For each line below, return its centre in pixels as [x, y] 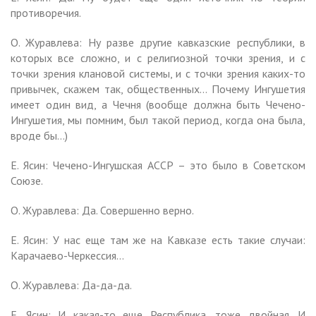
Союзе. [27, 180]
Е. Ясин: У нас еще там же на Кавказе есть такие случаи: [158, 239]
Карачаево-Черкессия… [67, 255]
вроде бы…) [39, 135]
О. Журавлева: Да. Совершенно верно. [102, 210]
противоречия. [46, 12]
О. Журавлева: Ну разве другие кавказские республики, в [158, 42]
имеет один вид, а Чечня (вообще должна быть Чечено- [158, 104]
